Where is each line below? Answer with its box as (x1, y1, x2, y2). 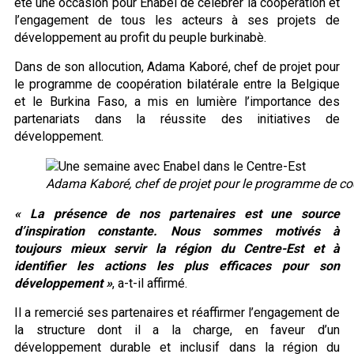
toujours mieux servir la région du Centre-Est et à (14, 240, 340, 256)
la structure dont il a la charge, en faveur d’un (14, 322, 340, 337)
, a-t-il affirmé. (112, 275, 187, 291)
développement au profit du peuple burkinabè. (14, 29, 266, 45)
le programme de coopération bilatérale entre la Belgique (14, 76, 340, 92)
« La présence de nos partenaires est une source (14, 205, 340, 221)
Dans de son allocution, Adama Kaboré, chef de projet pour (14, 58, 340, 74)
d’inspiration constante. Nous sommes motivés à (14, 223, 340, 239)
